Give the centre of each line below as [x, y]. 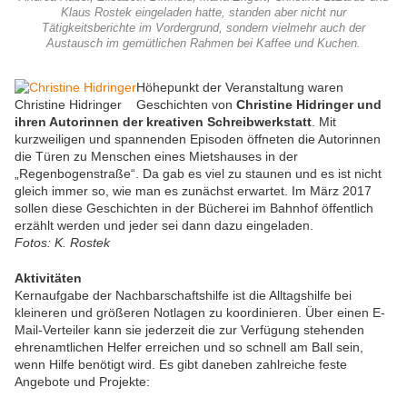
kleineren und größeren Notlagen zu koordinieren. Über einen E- [200, 313]
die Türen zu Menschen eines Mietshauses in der [156, 157]
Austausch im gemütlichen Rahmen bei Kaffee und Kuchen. [203, 44]
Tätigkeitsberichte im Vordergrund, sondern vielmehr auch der [203, 29]
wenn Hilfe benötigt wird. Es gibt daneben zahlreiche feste [181, 365]
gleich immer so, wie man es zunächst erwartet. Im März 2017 [193, 191]
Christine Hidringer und [309, 105]
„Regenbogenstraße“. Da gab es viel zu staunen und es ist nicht [198, 174]
